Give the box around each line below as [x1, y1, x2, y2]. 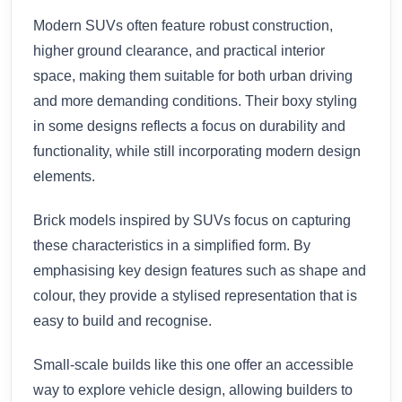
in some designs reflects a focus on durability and [33, 118, 345, 135]
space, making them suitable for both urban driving [33, 68, 353, 84]
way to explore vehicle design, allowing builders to [33, 381, 353, 398]
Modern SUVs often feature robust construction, [33, 18, 333, 34]
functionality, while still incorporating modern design [33, 144, 361, 160]
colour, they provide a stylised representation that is [33, 287, 357, 303]
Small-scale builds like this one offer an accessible [33, 356, 354, 372]
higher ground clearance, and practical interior [33, 43, 325, 59]
